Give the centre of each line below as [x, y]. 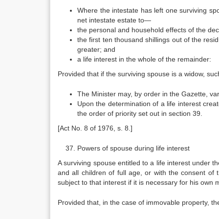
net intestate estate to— [114, 20]
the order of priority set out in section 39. [140, 113]
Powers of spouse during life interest [133, 148]
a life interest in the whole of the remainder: [144, 59]
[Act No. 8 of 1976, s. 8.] [95, 128]
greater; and [96, 49]
